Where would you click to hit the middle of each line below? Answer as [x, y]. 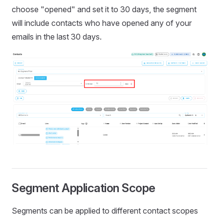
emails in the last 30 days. [57, 37]
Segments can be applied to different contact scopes [105, 210]
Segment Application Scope [84, 188]
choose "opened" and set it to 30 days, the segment [104, 10]
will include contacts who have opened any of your [102, 23]
